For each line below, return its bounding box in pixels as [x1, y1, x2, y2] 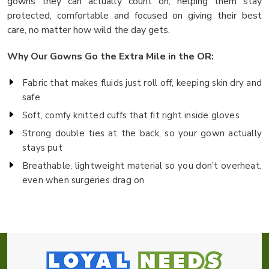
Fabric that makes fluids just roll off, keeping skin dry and [22, 76, 262, 89]
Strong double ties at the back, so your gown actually [22, 127, 262, 139]
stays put [22, 141, 62, 154]
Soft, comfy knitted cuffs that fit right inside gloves [22, 109, 240, 121]
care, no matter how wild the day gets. [7, 23, 170, 37]
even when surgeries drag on [22, 174, 145, 186]
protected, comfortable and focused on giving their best [7, 8, 262, 22]
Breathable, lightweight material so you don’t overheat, [22, 159, 262, 172]
